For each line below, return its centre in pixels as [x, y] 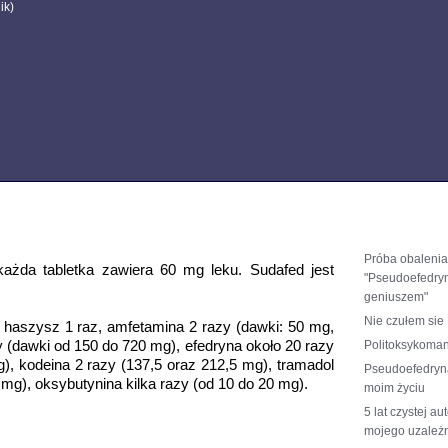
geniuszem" [395, 297]
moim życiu [394, 388]
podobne [386, 228]
